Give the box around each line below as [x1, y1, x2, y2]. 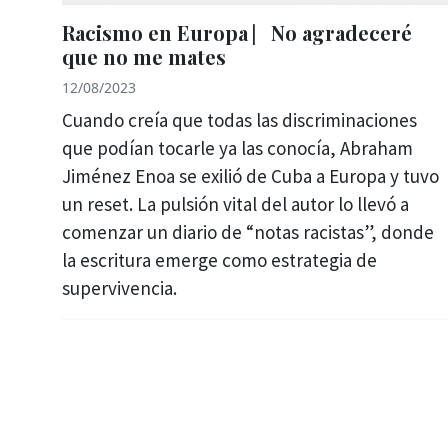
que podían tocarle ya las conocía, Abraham [62, 135, 413, 160]
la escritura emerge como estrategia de [62, 247, 377, 272]
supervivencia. [62, 275, 177, 300]
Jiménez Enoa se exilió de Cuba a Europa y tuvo [62, 163, 439, 188]
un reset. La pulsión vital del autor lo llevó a [62, 191, 409, 216]
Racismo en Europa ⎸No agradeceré [62, 18, 412, 46]
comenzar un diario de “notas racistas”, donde [62, 219, 434, 244]
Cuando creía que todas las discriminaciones [62, 107, 417, 132]
